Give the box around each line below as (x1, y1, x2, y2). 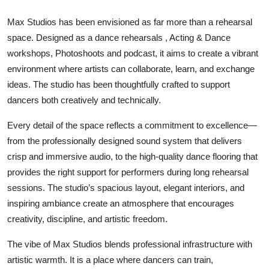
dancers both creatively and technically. (7, 94, 161, 105)
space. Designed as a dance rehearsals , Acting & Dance (7, 32, 231, 43)
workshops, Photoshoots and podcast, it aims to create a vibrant (7, 47, 258, 58)
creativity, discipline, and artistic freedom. (7, 213, 168, 224)
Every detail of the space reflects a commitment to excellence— (7, 119, 257, 130)
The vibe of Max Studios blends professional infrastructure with (7, 238, 252, 249)
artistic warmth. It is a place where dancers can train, (7, 254, 213, 265)
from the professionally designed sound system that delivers (7, 135, 242, 146)
